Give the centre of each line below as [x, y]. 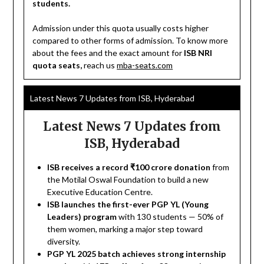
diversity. [64, 241]
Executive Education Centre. [100, 192]
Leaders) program [82, 216]
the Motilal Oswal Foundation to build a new [128, 179]
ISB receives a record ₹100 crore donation [129, 167]
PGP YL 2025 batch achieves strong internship [137, 253]
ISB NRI [198, 52]
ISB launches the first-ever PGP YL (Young [128, 204]
